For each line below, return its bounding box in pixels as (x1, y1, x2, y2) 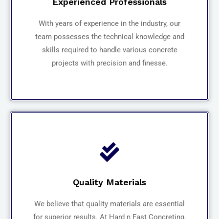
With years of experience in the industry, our (39, 19, 180, 28)
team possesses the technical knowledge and (35, 32, 184, 41)
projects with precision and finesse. (51, 58, 168, 67)
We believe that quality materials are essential (34, 199, 185, 208)
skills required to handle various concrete (42, 45, 177, 54)
